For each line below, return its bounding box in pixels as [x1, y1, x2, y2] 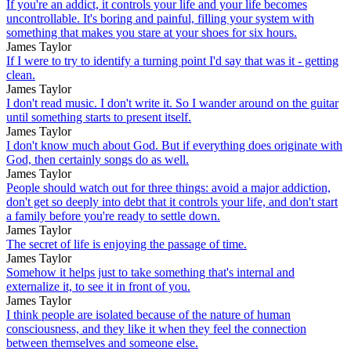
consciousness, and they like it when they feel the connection [6, 321, 306, 335]
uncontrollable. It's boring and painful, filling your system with [6, 11, 314, 25]
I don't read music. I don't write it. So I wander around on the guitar [6, 96, 338, 110]
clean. [6, 67, 35, 81]
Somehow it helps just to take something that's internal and [6, 265, 295, 279]
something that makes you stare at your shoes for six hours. [6, 25, 297, 39]
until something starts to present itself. [6, 110, 191, 124]
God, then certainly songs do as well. [6, 152, 189, 166]
